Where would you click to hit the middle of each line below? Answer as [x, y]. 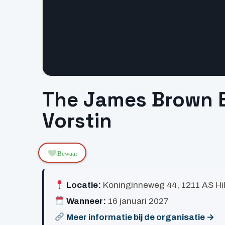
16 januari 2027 [137, 201]
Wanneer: [86, 201]
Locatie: [83, 185]
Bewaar [67, 153]
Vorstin [77, 121]
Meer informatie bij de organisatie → [140, 217]
